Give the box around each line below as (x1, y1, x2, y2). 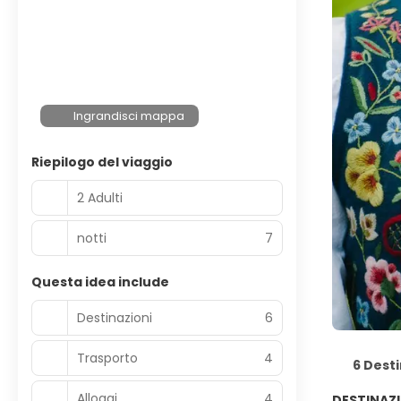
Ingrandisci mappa (73, 107, 185, 124)
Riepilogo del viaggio (31, 153, 173, 171)
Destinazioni (77, 308, 152, 327)
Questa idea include (31, 273, 169, 291)
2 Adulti (77, 188, 123, 207)
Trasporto (77, 348, 138, 367)
